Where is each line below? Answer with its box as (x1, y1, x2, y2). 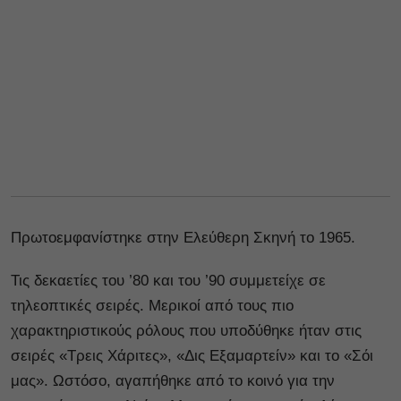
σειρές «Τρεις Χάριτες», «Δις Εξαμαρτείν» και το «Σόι (11, 347, 373, 365)
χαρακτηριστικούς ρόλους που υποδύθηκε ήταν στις (11, 322, 362, 340)
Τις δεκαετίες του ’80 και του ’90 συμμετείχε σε (11, 272, 326, 290)
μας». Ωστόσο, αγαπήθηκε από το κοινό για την (11, 372, 335, 390)
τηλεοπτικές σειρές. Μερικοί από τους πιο (11, 297, 294, 315)
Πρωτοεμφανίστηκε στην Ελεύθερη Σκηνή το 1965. (11, 229, 355, 247)
